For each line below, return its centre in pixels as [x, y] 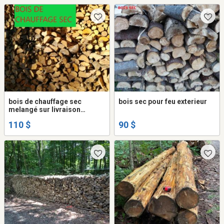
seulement [26, 118]
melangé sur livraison [44, 110]
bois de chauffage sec [45, 102]
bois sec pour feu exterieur [163, 102]
